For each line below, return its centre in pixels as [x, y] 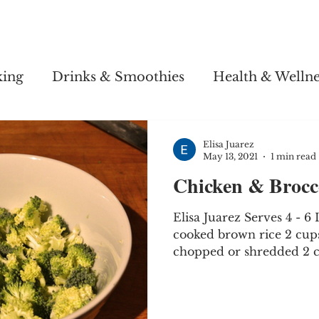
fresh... [192, 268]
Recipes [151, 30]
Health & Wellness [243, 30]
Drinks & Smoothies [118, 77]
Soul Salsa [80, 30]
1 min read [293, 156]
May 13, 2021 [230, 156]
